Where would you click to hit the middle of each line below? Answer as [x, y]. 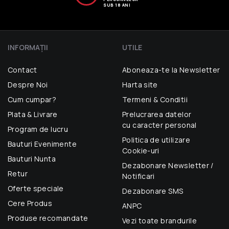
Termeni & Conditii [155, 100]
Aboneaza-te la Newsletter [171, 70]
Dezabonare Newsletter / [168, 166]
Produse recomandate [48, 218]
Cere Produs [30, 203]
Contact [22, 70]
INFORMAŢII [28, 48]
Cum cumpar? [32, 100]
